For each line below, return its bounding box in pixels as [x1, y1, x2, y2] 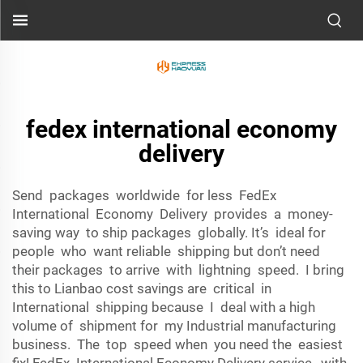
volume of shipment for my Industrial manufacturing [12, 318, 336, 334]
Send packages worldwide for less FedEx [12, 187, 276, 203]
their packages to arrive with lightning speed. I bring [12, 262, 348, 278]
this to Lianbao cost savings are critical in [12, 280, 275, 297]
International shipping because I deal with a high [12, 299, 318, 315]
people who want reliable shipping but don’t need [12, 243, 323, 259]
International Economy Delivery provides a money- [12, 206, 333, 222]
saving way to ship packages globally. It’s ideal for [12, 224, 326, 241]
